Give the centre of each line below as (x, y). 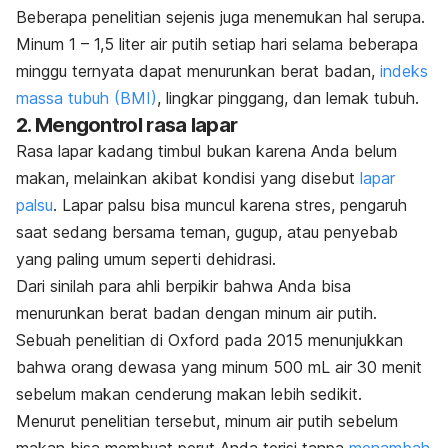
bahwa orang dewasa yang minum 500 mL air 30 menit (219, 367)
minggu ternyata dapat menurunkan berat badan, (198, 71)
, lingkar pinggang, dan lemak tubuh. (288, 98)
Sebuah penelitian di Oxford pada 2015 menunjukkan (209, 340)
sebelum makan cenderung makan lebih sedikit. (189, 394)
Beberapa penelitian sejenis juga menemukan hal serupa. (220, 17)
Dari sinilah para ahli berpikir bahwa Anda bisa (183, 286)
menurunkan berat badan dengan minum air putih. (196, 313)
